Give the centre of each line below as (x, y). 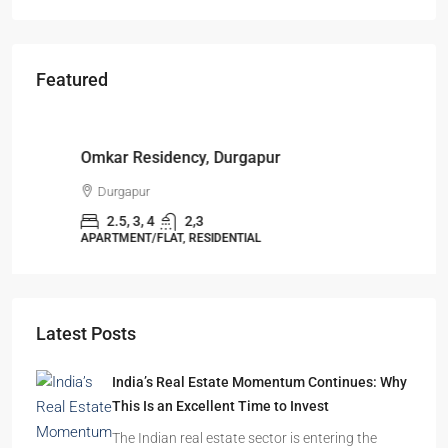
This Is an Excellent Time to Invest (220, 406)
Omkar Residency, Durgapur (132, 157)
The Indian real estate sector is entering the (244, 438)
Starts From (76, 96)
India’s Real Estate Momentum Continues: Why (259, 382)
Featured (72, 79)
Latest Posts (86, 333)
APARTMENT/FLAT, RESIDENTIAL (122, 238)
